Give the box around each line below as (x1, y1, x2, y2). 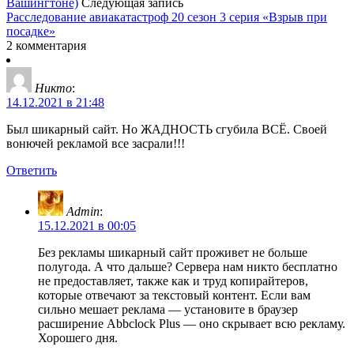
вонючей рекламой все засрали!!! (6, 136, 185, 150)
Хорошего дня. (38, 330, 118, 345)
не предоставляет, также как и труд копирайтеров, (38, 273, 308, 288)
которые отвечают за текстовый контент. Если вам (38, 288, 311, 302)
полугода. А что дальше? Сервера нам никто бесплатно (38, 259, 337, 273)
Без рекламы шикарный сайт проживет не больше (38, 245, 307, 259)
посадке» (6, 24, 55, 38)
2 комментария (6, 38, 86, 52)
